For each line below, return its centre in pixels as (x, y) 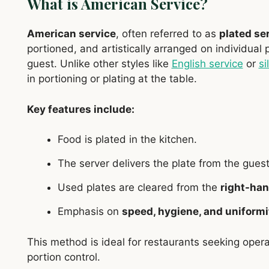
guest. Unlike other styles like (99, 64)
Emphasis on (89, 212)
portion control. (63, 257)
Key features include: (80, 109)
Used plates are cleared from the (139, 188)
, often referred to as (167, 34)
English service (207, 64)
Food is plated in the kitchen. (127, 140)
